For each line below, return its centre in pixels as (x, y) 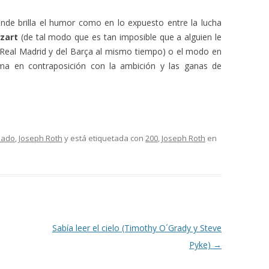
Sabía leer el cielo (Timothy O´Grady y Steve (137, 228)
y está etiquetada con (104, 138)
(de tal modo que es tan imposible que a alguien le (120, 37)
